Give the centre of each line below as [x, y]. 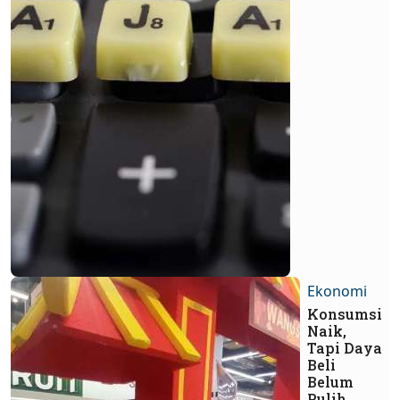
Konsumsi [345, 314]
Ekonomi [337, 292]
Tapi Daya [345, 348]
